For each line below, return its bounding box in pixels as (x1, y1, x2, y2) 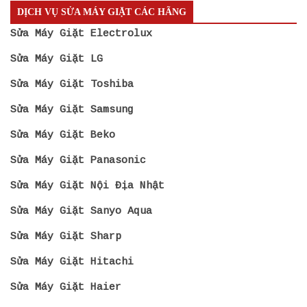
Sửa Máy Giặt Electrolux (10, 27, 152, 40)
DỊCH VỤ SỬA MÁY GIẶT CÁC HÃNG (17, 6, 186, 17)
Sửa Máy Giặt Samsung (10, 103, 134, 116)
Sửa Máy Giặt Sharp (10, 230, 121, 243)
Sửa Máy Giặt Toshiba (10, 78, 134, 90)
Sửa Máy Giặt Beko (10, 129, 115, 141)
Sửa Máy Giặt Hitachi (10, 256, 134, 268)
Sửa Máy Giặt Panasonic (10, 154, 146, 167)
